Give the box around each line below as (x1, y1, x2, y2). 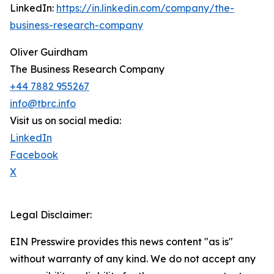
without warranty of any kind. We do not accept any (10, 253, 256, 265)
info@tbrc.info (10, 97, 76, 110)
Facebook (10, 149, 58, 161)
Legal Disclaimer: (10, 209, 92, 221)
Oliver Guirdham (10, 46, 87, 59)
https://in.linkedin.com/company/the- (56, 2, 234, 15)
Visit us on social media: (10, 114, 121, 127)
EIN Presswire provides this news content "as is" (10, 235, 233, 248)
